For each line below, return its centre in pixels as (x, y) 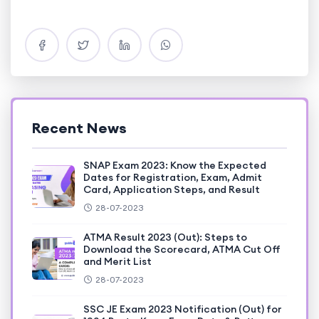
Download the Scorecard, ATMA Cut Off (182, 250)
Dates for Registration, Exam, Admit (173, 178)
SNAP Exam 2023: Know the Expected (175, 166)
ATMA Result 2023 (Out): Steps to (165, 237)
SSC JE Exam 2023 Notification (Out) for (183, 309)
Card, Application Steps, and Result (172, 190)
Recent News (79, 128)
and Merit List (117, 262)
